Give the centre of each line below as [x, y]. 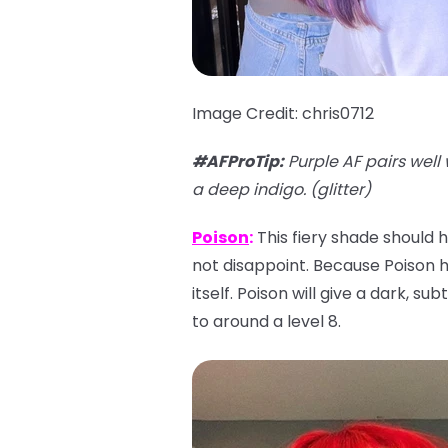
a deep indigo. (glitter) [281, 189]
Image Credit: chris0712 [283, 113]
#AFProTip [235, 161]
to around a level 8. [266, 321]
